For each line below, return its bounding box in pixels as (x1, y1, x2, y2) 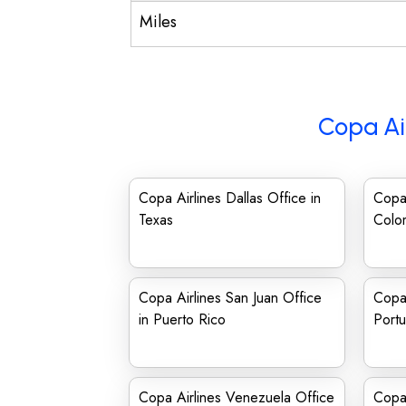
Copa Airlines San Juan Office (139, 287, 322, 308)
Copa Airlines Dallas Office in (139, 188, 321, 208)
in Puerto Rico (139, 309, 226, 330)
